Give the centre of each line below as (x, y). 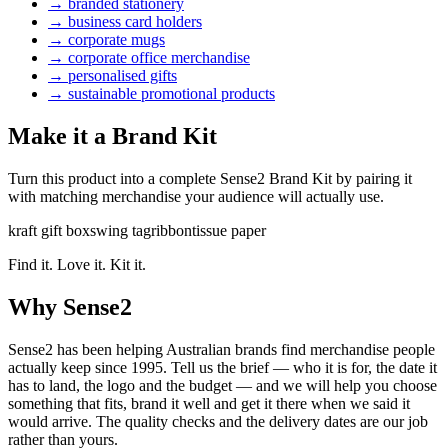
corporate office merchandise (159, 58)
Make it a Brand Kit (112, 136)
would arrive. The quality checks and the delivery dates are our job (218, 422)
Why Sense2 (70, 307)
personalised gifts (122, 76)
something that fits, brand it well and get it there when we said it (209, 404)
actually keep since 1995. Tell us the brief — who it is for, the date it (222, 368)
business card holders (135, 22)
